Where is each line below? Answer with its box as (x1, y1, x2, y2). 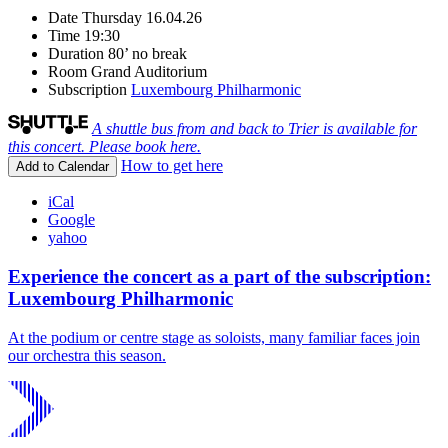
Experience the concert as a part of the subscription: (8, 265, 431, 287)
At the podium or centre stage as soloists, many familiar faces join (8, 328, 420, 346)
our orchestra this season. (8, 346, 166, 364)
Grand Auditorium (91, 63, 207, 81)
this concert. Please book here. (8, 138, 201, 156)
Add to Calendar (16, 159, 109, 175)
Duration (48, 45, 104, 63)
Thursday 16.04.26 (82, 9, 202, 27)
